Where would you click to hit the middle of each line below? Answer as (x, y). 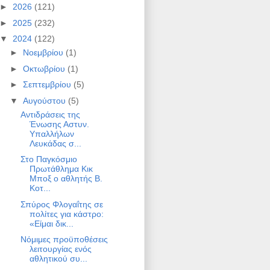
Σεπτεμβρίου (48, 85)
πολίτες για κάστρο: (66, 214)
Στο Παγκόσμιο (49, 159)
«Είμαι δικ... (51, 223)
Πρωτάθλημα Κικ (61, 169)
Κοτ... (40, 188)
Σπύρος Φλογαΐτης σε (61, 204)
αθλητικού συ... (58, 259)
